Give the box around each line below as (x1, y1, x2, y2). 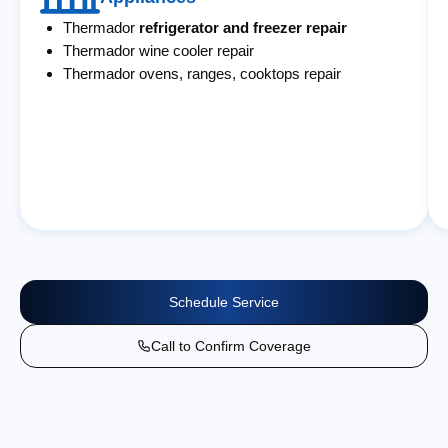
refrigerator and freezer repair (139, 18, 348, 36)
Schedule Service (169, 293, 279, 310)
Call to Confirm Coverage (151, 337, 311, 354)
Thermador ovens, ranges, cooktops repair (63, 64, 342, 82)
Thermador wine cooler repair (63, 41, 255, 59)
